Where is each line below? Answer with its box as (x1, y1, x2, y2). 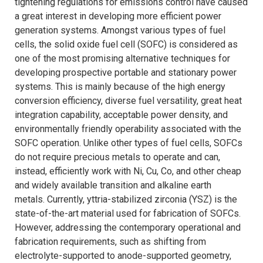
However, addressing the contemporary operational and (15, 222, 241, 234)
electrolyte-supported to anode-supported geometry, (15, 250, 231, 262)
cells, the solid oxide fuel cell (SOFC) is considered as (15, 39, 238, 50)
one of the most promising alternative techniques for (15, 53, 230, 65)
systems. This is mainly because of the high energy (15, 81, 225, 93)
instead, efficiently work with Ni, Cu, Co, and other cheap (15, 166, 241, 177)
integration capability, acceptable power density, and (15, 109, 228, 121)
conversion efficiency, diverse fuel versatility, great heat (15, 95, 242, 107)
